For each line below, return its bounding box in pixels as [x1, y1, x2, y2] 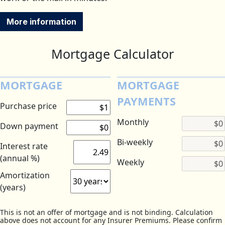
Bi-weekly [117, 137, 153, 148]
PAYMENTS [117, 94, 176, 109]
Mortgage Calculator [51, 45, 174, 63]
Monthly [117, 117, 149, 128]
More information [7, 17, 76, 27]
